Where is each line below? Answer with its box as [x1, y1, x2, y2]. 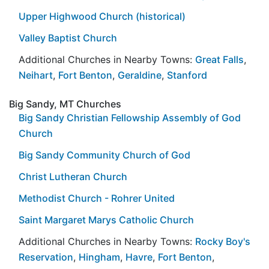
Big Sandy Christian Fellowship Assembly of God [19, 111, 241, 124]
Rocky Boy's [195, 235, 250, 247]
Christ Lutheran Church [19, 170, 127, 183]
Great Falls [195, 53, 244, 65]
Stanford [167, 68, 207, 81]
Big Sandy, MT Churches [9, 97, 121, 110]
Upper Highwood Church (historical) [19, 10, 186, 22]
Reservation [19, 250, 73, 263]
